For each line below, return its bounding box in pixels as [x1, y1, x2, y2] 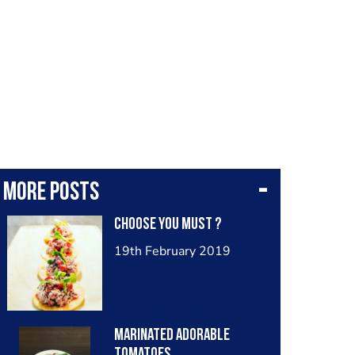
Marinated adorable [113, 327, 230, 344]
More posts [2, 181, 99, 206]
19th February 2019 [113, 242, 231, 260]
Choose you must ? [113, 216, 222, 233]
